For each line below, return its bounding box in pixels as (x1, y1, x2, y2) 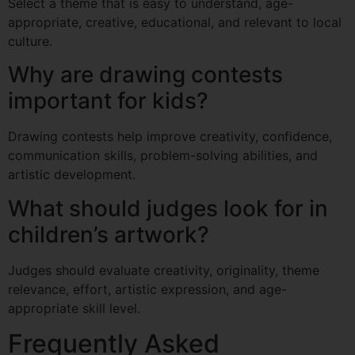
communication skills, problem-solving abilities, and (8, 147, 318, 164)
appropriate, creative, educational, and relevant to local (8, 13, 342, 30)
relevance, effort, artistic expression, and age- (8, 281, 287, 297)
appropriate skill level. (8, 300, 140, 316)
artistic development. (8, 166, 136, 183)
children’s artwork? (8, 220, 209, 248)
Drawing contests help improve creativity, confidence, (8, 128, 332, 145)
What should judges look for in (8, 194, 328, 222)
